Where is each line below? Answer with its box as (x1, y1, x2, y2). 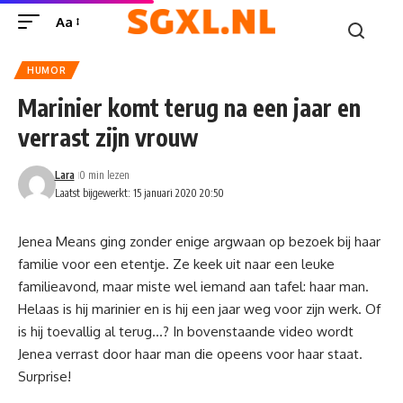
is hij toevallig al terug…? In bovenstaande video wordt (18, 323, 354, 340)
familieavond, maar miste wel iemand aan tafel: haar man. (18, 278, 369, 295)
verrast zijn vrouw (18, 122, 198, 152)
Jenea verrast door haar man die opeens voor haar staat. (18, 345, 363, 363)
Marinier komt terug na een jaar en (18, 93, 361, 122)
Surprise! (18, 368, 75, 385)
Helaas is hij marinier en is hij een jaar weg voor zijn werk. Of (18, 300, 381, 318)
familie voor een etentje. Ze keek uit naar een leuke (18, 255, 335, 273)
